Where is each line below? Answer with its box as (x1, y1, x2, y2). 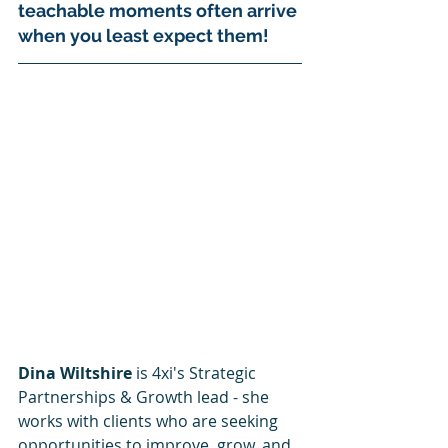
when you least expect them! (18, 25, 273, 47)
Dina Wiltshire (18, 362, 132, 385)
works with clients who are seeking (18, 410, 282, 433)
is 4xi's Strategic (132, 362, 260, 385)
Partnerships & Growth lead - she (18, 386, 273, 409)
